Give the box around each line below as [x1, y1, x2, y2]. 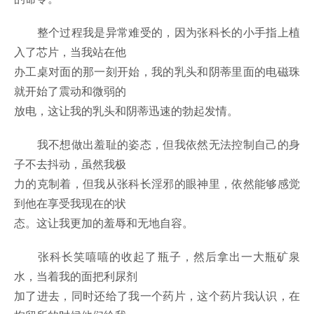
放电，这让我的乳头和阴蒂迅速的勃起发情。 [14, 102, 238, 119]
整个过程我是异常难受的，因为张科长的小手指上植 [14, 24, 300, 41]
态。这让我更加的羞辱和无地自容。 [14, 214, 193, 231]
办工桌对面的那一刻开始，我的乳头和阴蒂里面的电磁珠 [14, 63, 300, 80]
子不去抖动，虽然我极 [14, 156, 126, 172]
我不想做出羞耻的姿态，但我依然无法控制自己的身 [14, 136, 300, 153]
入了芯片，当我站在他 [14, 43, 126, 60]
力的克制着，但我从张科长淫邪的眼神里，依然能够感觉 [14, 175, 300, 192]
